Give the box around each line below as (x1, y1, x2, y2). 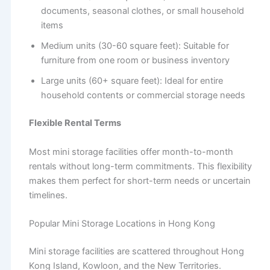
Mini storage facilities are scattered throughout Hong (28, 245, 244, 257)
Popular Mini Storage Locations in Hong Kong (28, 218, 215, 229)
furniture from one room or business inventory (40, 55, 230, 66)
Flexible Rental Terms (28, 118, 121, 129)
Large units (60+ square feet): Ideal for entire (40, 75, 223, 87)
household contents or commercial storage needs (40, 90, 245, 101)
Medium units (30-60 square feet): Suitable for (40, 40, 229, 52)
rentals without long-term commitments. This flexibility (28, 160, 252, 172)
